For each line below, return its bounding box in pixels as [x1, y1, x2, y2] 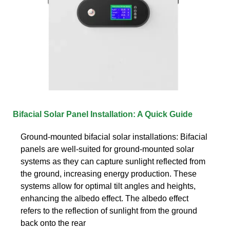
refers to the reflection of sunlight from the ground [21, 206, 197, 215]
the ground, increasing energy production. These [21, 169, 197, 178]
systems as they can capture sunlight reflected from [21, 157, 205, 166]
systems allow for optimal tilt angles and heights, [21, 181, 196, 190]
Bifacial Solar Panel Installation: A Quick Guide [13, 109, 193, 119]
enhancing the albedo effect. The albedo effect [21, 194, 188, 203]
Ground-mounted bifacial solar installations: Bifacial [21, 132, 207, 141]
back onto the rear [21, 218, 86, 227]
